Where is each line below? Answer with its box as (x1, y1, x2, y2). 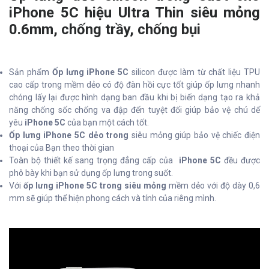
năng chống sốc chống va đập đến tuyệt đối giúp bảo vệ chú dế (9, 105, 260, 115)
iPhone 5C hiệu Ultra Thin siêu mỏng (9, 4, 260, 22)
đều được (224, 156, 260, 166)
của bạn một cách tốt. (67, 118, 149, 128)
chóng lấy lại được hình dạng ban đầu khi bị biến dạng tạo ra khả (9, 92, 260, 103)
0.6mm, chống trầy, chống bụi (9, 21, 201, 38)
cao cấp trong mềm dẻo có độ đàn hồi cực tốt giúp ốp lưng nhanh (9, 80, 260, 90)
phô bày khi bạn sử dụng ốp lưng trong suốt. (9, 168, 173, 178)
